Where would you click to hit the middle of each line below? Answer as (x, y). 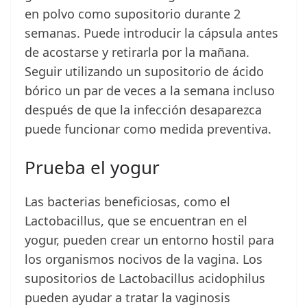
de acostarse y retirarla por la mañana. (137, 52)
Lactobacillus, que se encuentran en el (136, 221)
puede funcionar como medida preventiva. (148, 129)
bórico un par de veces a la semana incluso (150, 91)
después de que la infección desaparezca (143, 110)
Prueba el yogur (92, 168)
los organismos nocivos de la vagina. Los (144, 259)
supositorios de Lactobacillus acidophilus (145, 279)
